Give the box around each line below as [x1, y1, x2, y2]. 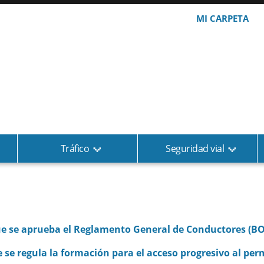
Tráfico [60, 142, 90, 155]
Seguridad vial [166, 142, 225, 155]
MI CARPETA [196, 12, 249, 24]
